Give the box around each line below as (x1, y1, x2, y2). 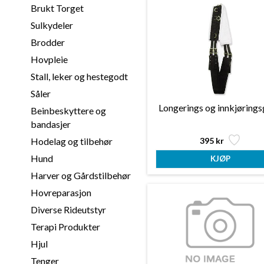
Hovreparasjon (30, 187, 91, 198)
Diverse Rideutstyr (30, 204, 106, 215)
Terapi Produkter (30, 221, 100, 232)
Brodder (30, 37, 65, 48)
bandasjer (30, 118, 71, 130)
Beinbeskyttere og (30, 105, 106, 116)
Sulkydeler (30, 19, 73, 31)
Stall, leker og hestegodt (30, 71, 128, 82)
